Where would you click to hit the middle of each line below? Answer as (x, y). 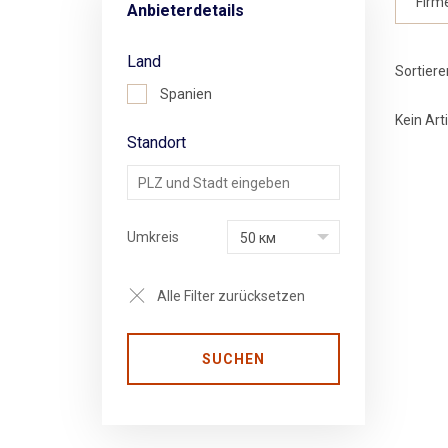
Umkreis (153, 237)
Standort (156, 142)
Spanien (186, 94)
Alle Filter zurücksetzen (231, 296)
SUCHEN (233, 359)
